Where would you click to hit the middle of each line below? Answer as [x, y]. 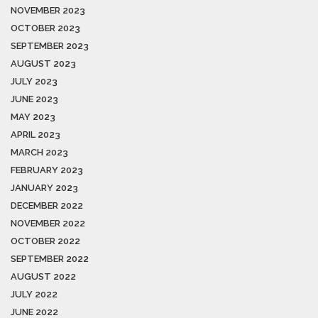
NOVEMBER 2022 [48, 224]
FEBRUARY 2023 [47, 170]
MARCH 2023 [39, 153]
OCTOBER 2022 [45, 241]
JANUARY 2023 [44, 188]
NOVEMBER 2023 [48, 11]
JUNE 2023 [34, 99]
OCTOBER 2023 [45, 28]
